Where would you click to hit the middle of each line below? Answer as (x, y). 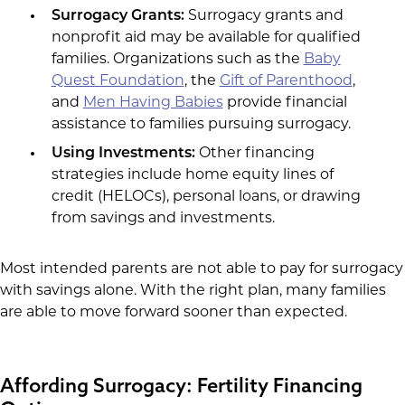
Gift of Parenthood (286, 82)
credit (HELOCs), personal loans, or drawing (206, 198)
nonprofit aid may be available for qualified (206, 38)
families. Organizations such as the (177, 60)
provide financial (285, 104)
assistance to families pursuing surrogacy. (201, 125)
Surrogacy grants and (265, 17)
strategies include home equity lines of (192, 176)
